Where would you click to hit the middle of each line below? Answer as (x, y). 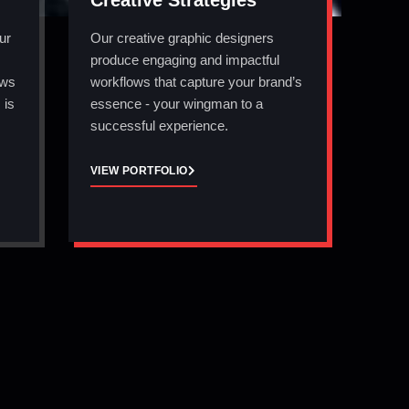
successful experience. (159, 126)
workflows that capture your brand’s (196, 82)
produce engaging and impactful (185, 60)
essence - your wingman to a (177, 104)
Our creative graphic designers (182, 38)
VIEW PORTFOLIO (139, 170)
